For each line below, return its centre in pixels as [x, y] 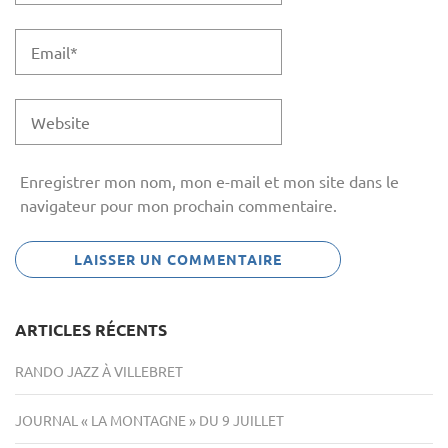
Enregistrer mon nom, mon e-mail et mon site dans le [209, 180]
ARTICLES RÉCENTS [91, 329]
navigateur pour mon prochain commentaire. [178, 204]
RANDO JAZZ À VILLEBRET [99, 370]
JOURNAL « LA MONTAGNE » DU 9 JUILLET [149, 419]
